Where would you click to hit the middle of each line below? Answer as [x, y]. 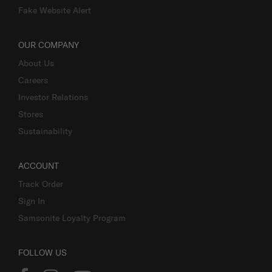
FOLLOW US [42, 252]
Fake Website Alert [55, 10]
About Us [36, 63]
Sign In [32, 201]
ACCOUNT [39, 165]
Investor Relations [53, 97]
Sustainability [45, 131]
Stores [31, 114]
